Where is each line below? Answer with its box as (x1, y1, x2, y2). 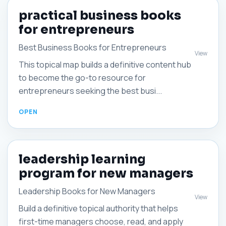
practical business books (19, 8, 181, 23)
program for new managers (19, 166, 193, 181)
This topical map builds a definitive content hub (19, 59, 191, 70)
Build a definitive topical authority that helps (19, 203, 178, 214)
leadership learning (19, 152, 145, 167)
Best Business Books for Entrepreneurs (19, 42, 166, 53)
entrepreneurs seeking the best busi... (19, 85, 162, 96)
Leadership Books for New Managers (19, 186, 155, 197)
